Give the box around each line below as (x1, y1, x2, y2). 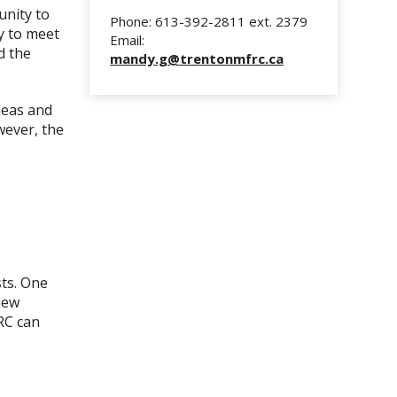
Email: (110, 31, 144, 49)
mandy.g (110, 50, 167, 67)
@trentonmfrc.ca (167, 50, 284, 67)
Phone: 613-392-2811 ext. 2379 (110, 12, 307, 30)
